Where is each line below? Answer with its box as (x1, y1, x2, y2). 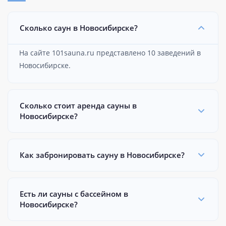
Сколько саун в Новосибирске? (20, 22, 138, 33)
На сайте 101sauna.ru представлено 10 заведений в (19, 47, 201, 58)
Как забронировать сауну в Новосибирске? (20, 149, 185, 160)
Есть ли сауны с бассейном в (20, 188, 128, 199)
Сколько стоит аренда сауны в (20, 100, 137, 110)
